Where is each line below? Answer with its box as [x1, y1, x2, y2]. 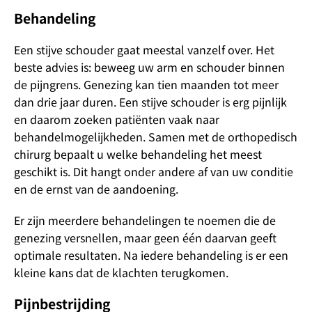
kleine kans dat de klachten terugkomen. [14, 264, 228, 281]
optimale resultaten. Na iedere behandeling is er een [14, 247, 288, 263]
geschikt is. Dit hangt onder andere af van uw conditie [14, 163, 293, 180]
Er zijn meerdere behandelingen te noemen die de [14, 212, 276, 228]
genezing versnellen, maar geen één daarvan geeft [14, 229, 276, 246]
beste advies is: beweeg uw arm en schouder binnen [14, 58, 285, 75]
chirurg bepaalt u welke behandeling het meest [14, 146, 262, 162]
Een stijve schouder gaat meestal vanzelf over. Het [14, 41, 274, 58]
